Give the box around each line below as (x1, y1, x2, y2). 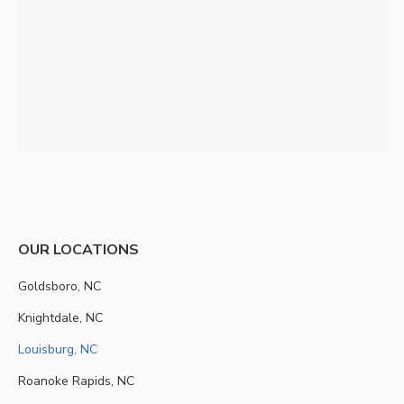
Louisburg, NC (18, 341, 97, 358)
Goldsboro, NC (18, 278, 101, 295)
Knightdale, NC (18, 309, 103, 326)
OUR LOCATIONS (18, 240, 139, 260)
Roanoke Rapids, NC (18, 372, 134, 390)
